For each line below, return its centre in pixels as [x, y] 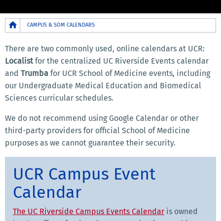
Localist [19, 61]
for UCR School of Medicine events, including [129, 73]
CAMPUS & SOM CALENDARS [61, 25]
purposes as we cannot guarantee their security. [90, 143]
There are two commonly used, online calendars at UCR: [105, 48]
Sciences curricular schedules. [59, 98]
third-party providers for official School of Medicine [97, 130]
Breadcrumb [27, 24]
